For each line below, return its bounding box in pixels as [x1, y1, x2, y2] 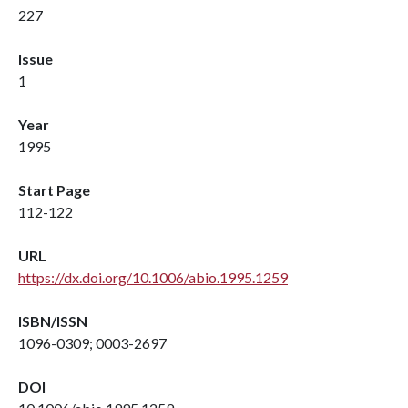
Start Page [18, 181, 90, 199]
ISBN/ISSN [18, 312, 87, 330]
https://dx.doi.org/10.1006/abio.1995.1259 [18, 269, 288, 286]
